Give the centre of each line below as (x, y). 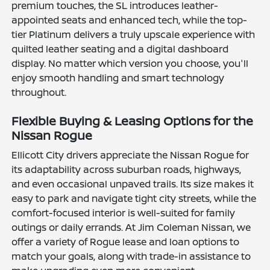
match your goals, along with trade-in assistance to (131, 256)
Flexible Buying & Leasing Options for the (133, 121)
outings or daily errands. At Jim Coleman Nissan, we (131, 227)
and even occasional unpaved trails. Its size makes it (133, 184)
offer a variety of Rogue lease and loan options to (126, 241)
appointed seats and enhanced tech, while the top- (130, 20)
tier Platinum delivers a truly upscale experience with (133, 34)
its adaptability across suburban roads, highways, (127, 169)
